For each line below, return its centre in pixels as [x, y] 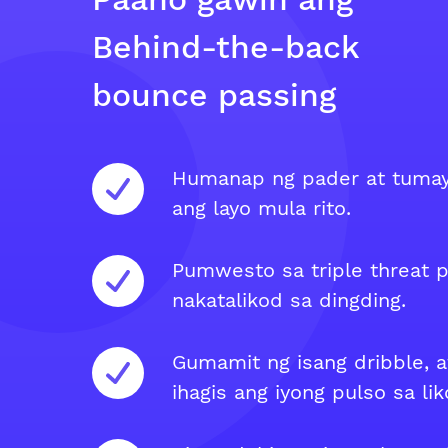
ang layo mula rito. [261, 208]
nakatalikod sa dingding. [289, 300]
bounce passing [214, 95]
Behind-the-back [225, 47]
